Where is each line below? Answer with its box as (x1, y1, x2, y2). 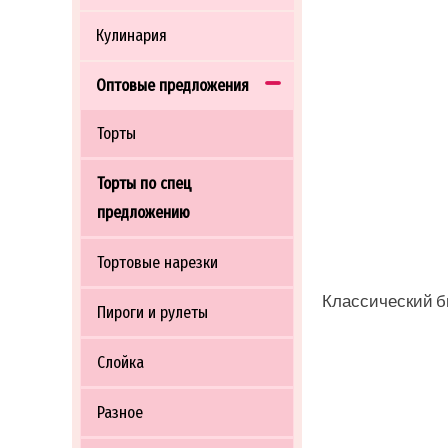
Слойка (97, 352, 144, 373)
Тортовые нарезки (97, 252, 218, 273)
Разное (97, 402, 143, 423)
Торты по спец (97, 173, 192, 194)
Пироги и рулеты (97, 302, 208, 323)
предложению (97, 202, 190, 223)
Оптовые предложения (96, 75, 249, 96)
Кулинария (96, 25, 167, 46)
